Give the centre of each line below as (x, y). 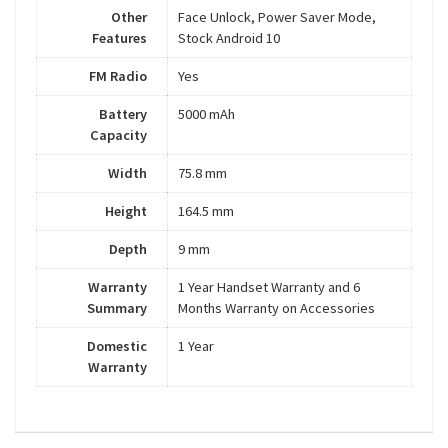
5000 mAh (206, 114)
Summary (117, 308)
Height (126, 211)
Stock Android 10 (229, 38)
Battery (123, 114)
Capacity (118, 135)
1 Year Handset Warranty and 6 (269, 287)
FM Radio (118, 76)
